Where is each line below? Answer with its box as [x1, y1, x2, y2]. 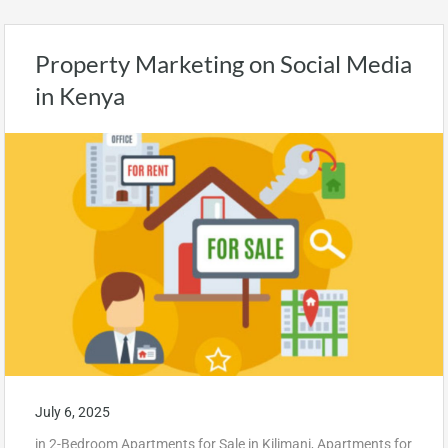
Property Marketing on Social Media [35, 49, 412, 78]
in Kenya [35, 81, 125, 110]
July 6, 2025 [35, 403, 110, 420]
